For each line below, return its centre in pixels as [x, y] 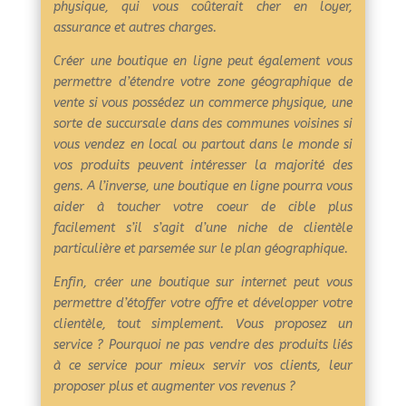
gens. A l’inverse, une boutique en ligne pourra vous [203, 186]
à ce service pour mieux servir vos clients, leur [203, 365]
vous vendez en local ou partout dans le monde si [203, 144]
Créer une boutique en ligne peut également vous [203, 61]
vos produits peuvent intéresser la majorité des [203, 165]
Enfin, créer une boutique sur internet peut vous [203, 282]
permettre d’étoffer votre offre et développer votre [203, 303]
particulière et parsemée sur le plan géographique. [201, 248]
